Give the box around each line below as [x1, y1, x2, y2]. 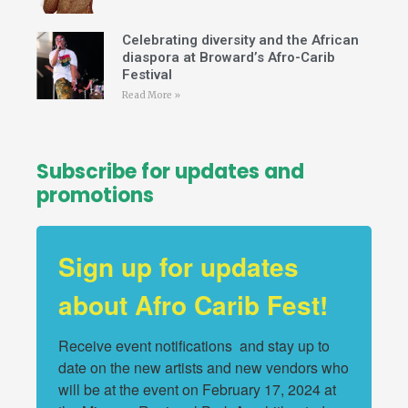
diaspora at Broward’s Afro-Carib [121, 48, 335, 66]
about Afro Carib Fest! [58, 285, 328, 323]
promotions [36, 180, 154, 209]
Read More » [121, 88, 180, 101]
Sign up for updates [58, 247, 299, 285]
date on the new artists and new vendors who [58, 356, 349, 378]
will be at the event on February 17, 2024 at [58, 378, 336, 400]
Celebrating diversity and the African [121, 31, 359, 48]
